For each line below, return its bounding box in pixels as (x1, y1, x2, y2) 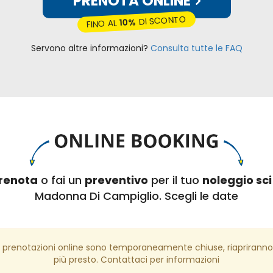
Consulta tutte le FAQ (150, 41, 243, 54)
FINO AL (86, 16, 120, 31)
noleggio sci (202, 172, 272, 188)
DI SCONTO (136, 13, 187, 28)
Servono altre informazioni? (30, 41, 151, 54)
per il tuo (148, 172, 202, 188)
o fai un (38, 172, 85, 188)
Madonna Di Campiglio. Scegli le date (35, 188, 238, 204)
